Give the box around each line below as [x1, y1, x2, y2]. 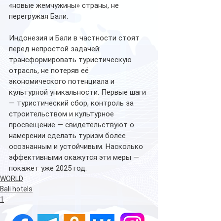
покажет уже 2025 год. [9, 163, 87, 173]
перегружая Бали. [9, 11, 68, 21]
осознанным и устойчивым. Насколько [9, 142, 145, 151]
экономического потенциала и [9, 76, 116, 86]
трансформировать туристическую [9, 55, 134, 64]
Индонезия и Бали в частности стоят [9, 33, 142, 42]
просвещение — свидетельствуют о [9, 120, 136, 129]
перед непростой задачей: [9, 44, 103, 53]
